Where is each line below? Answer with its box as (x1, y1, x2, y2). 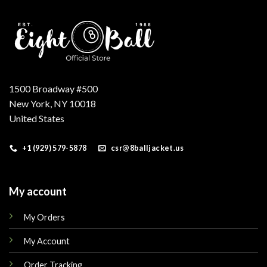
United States (9, 113, 64, 125)
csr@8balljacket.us (111, 142, 184, 153)
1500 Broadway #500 (9, 83, 100, 95)
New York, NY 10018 (9, 98, 98, 110)
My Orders (23, 212, 65, 222)
